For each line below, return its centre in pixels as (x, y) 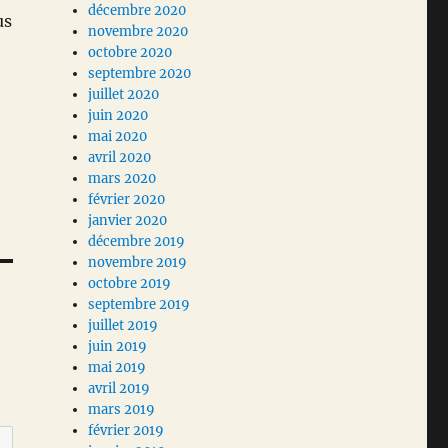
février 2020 (127, 200)
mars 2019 (122, 410)
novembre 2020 (138, 32)
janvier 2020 (128, 221)
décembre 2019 (137, 242)
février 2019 (126, 431)
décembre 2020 (137, 11)
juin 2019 (118, 347)
